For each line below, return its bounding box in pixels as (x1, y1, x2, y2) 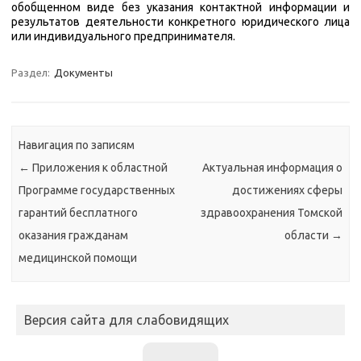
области (284, 228, 331, 242)
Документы (54, 67, 113, 79)
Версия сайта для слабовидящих (24, 312, 229, 327)
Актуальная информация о (201, 160, 342, 174)
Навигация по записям (19, 138, 135, 151)
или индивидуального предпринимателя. (11, 30, 235, 44)
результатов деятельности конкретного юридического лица (11, 15, 350, 29)
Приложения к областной (30, 160, 168, 174)
